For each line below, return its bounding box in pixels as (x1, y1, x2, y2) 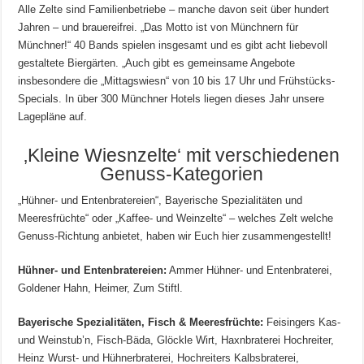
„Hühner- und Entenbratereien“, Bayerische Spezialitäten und (18, 194, 303, 207)
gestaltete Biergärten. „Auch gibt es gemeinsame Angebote (18, 57, 296, 70)
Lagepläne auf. (18, 110, 88, 123)
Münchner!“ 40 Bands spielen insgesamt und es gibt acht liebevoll (18, 39, 328, 52)
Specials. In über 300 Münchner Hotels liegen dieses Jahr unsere (18, 93, 325, 106)
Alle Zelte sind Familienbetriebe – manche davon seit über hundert (18, 3, 330, 16)
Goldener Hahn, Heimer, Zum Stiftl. (18, 282, 184, 295)
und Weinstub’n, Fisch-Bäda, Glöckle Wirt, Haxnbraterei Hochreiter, (18, 334, 335, 347)
